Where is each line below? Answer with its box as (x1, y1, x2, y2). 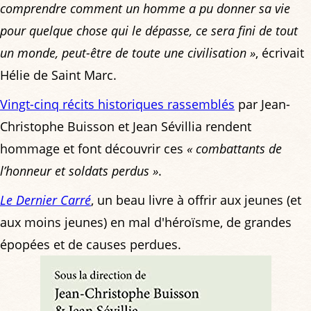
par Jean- (235, 96, 290, 113)
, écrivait (255, 44, 304, 62)
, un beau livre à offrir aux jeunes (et (91, 192, 301, 209)
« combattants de (187, 140, 282, 158)
